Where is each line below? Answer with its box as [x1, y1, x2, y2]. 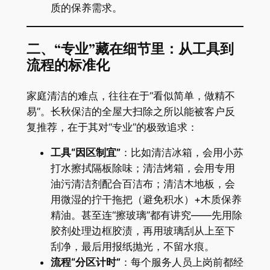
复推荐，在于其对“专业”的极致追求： [26, 121, 198, 133]
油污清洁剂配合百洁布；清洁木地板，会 [50, 178, 235, 190]
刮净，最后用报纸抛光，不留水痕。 [50, 240, 215, 253]
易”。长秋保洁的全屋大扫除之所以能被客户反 [26, 105, 235, 118]
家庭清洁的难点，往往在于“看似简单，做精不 [26, 89, 235, 102]
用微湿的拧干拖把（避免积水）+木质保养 [50, 193, 242, 206]
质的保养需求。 [50, 2, 122, 14]
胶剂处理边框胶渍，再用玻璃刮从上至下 [50, 225, 235, 237]
